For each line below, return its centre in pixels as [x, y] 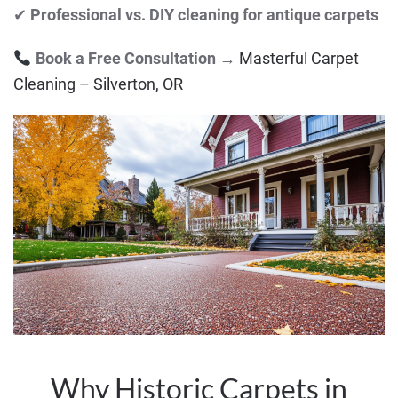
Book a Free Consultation [125, 58]
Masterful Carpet [298, 58]
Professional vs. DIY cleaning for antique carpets [204, 14]
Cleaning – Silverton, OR [98, 84]
